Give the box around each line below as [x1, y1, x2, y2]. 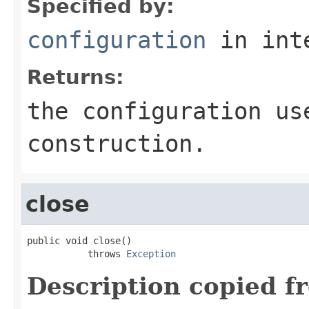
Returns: [27, 65, 124, 89]
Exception [126, 248, 176, 259]
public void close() [27, 235, 132, 246]
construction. [27, 129, 206, 157]
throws [27, 248, 126, 259]
